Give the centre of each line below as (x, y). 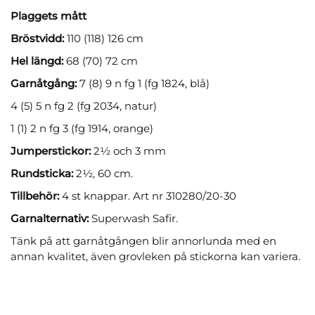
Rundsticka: (42, 173)
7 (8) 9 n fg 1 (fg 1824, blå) (143, 83)
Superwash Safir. (135, 218)
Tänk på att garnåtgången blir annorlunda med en (143, 240)
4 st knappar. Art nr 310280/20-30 (149, 195)
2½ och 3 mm (128, 150)
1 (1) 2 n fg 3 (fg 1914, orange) (82, 128)
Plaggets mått (49, 15)
